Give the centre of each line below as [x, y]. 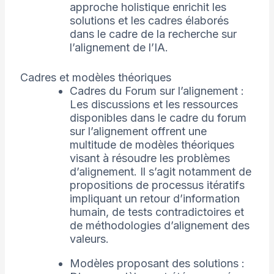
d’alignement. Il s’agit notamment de [160, 172]
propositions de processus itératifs [157, 185]
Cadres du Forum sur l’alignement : [157, 91]
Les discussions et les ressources [154, 105]
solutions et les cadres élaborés [149, 21]
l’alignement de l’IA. [119, 48]
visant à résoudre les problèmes [150, 158]
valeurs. [89, 239]
